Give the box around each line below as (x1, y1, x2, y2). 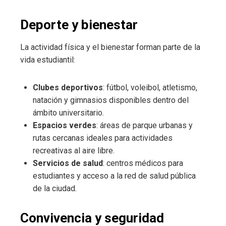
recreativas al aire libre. (33, 146, 115, 156)
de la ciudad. (33, 184, 77, 194)
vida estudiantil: (20, 55, 75, 65)
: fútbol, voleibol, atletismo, (103, 83, 197, 93)
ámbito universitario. (33, 108, 104, 118)
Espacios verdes (33, 121, 96, 131)
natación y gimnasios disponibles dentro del (33, 95, 189, 105)
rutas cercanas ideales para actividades (33, 133, 173, 143)
